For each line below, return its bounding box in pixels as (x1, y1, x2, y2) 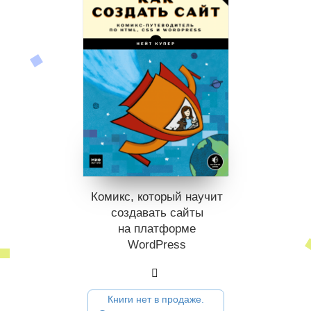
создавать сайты (110, 206, 203, 220)
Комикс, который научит (91, 190, 223, 204)
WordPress (128, 238, 186, 252)
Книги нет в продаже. (108, 294, 204, 305)
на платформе (118, 222, 196, 236)
